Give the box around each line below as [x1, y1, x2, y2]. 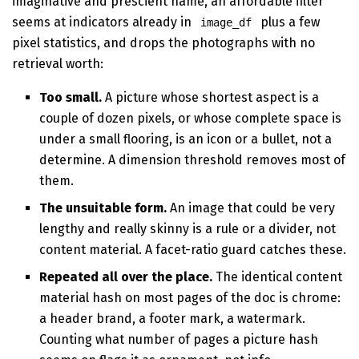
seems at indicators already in [12, 14, 195, 30]
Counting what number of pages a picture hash [39, 331, 319, 347]
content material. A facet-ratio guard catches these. [39, 241, 347, 257]
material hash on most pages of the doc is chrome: [39, 289, 341, 305]
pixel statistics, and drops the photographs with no [12, 34, 315, 50]
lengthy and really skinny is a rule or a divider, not [39, 220, 337, 236]
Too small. [39, 89, 103, 105]
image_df [200, 15, 252, 29]
